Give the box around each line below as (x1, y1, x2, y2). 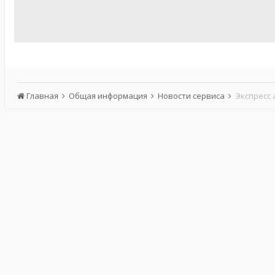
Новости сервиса (158, 90, 227, 101)
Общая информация (69, 90, 149, 101)
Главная (25, 90, 60, 101)
